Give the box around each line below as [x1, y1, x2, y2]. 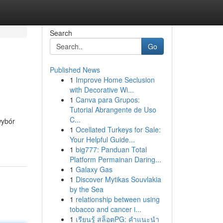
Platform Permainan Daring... [69, 154, 161, 164]
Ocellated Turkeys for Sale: [75, 124, 161, 134]
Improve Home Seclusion [75, 75, 155, 85]
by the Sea [69, 184, 104, 194]
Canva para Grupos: [75, 95, 140, 105]
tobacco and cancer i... [69, 204, 141, 214]
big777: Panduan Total [75, 144, 147, 154]
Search [49, 28, 72, 38]
